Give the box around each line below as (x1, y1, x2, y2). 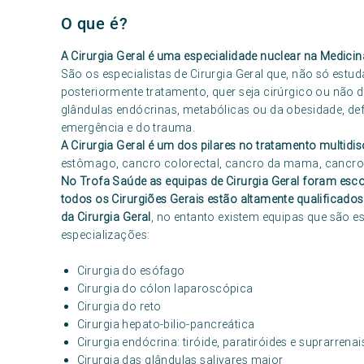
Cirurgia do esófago (76, 263, 185, 278)
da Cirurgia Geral (60, 210, 151, 224)
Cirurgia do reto (76, 299, 162, 314)
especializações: (60, 227, 150, 242)
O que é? (60, 14, 128, 33)
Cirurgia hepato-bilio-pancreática (76, 317, 255, 331)
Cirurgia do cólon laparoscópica (76, 281, 253, 296)
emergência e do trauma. (60, 120, 196, 135)
